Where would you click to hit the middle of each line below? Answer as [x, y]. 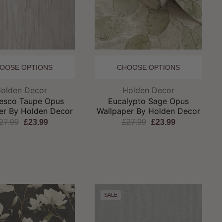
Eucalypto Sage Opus [149, 101]
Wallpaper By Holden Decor [149, 111]
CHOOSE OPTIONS [149, 67]
